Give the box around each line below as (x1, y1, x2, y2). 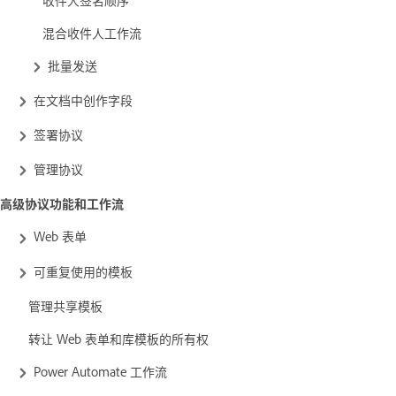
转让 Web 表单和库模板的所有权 (28, 328, 209, 347)
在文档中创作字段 (34, 89, 133, 109)
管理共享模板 (28, 295, 103, 315)
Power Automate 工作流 (34, 361, 171, 380)
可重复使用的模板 (34, 261, 133, 280)
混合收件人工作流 (42, 22, 141, 42)
